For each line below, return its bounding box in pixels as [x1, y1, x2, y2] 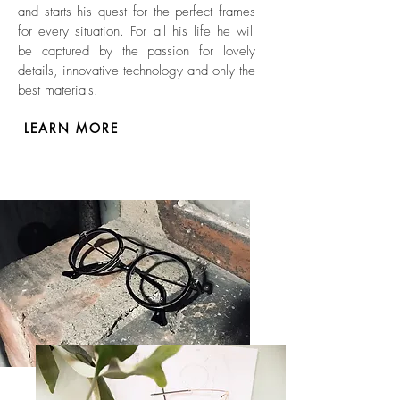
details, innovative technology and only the [18, 62, 255, 79]
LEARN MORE [23, 119, 120, 137]
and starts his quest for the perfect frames [18, 3, 255, 21]
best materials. [18, 81, 98, 99]
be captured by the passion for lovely [18, 42, 255, 60]
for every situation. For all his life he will [18, 22, 255, 40]
